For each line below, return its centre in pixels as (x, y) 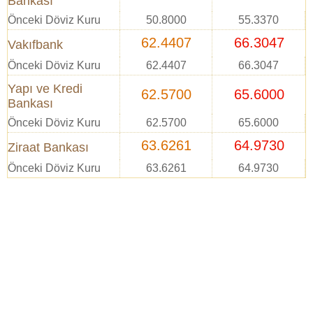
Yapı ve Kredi (45, 89)
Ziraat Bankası (48, 147)
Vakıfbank (35, 45)
